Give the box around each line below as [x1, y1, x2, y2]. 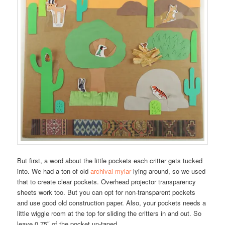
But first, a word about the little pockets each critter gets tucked [17, 155, 203, 165]
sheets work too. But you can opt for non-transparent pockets [17, 187, 196, 197]
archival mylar [90, 166, 132, 176]
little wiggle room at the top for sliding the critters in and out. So [17, 208, 202, 218]
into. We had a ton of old [17, 166, 91, 176]
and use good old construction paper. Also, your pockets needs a [17, 197, 206, 207]
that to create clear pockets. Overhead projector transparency [17, 176, 196, 186]
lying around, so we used [131, 166, 206, 176]
